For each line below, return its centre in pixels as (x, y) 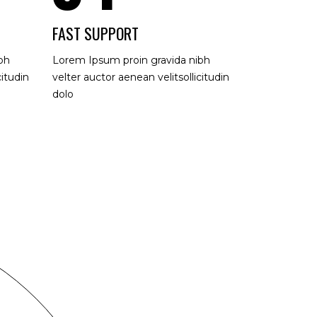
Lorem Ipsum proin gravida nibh (131, 60)
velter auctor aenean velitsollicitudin (140, 77)
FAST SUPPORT (95, 33)
